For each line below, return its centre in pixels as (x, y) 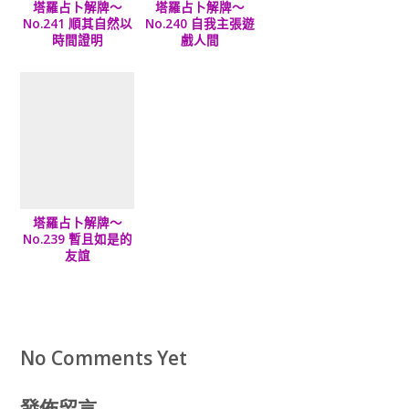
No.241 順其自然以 (77, 24)
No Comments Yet (103, 358)
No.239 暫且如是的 (77, 240)
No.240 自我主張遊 (200, 24)
